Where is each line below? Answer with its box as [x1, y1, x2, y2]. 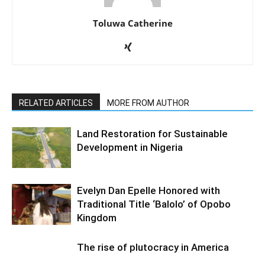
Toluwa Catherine [92, 17, 173, 29]
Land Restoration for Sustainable [77, 127, 228, 140]
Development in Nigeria [77, 141, 183, 153]
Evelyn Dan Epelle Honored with [77, 184, 220, 196]
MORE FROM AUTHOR [107, 98, 189, 108]
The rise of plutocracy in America [77, 241, 229, 253]
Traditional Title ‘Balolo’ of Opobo [77, 198, 231, 210]
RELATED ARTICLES [19, 98, 93, 108]
